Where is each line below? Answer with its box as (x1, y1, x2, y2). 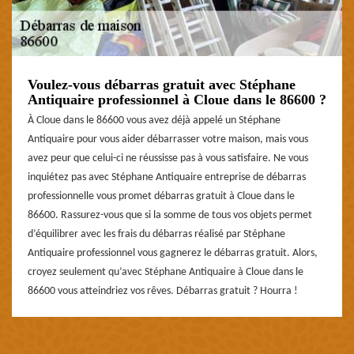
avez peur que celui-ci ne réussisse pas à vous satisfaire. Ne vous (28, 153, 308, 165)
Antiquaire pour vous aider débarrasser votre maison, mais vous (28, 134, 308, 146)
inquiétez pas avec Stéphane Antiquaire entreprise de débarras (28, 171, 306, 184)
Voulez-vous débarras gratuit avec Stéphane (28, 77, 296, 93)
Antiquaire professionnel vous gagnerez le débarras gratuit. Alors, (28, 247, 318, 260)
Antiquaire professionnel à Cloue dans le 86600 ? (28, 92, 326, 108)
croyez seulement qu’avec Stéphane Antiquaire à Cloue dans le (28, 266, 303, 279)
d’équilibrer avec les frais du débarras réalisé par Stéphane (28, 228, 285, 241)
